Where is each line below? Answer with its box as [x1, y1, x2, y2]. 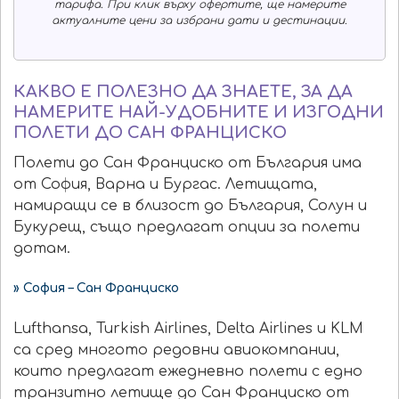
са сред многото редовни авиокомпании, [13, 342, 339, 359]
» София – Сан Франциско [13, 281, 179, 296]
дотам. [13, 240, 70, 257]
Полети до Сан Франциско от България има [13, 155, 362, 172]
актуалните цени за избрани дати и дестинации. [52, 14, 347, 28]
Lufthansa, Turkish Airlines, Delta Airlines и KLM [13, 321, 372, 338]
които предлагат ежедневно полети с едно [13, 363, 362, 380]
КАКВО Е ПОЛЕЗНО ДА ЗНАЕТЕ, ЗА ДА [13, 83, 353, 102]
